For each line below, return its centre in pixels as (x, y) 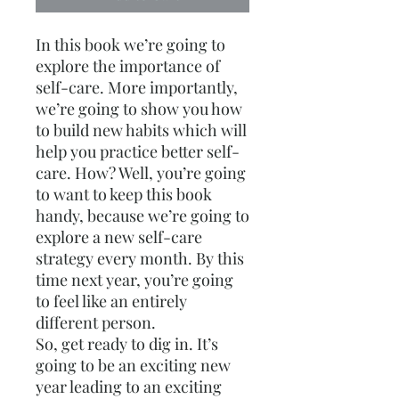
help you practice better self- (138, 151)
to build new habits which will (141, 130)
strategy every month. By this (140, 258)
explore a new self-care (119, 237)
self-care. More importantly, (137, 87)
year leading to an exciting (129, 387)
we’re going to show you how (139, 109)
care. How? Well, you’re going (141, 173)
